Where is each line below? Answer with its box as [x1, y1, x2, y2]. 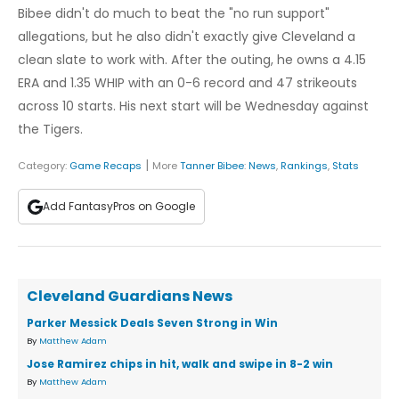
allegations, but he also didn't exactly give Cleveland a [18, 28, 355, 46]
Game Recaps [69, 159, 142, 174]
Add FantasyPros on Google [43, 199, 195, 215]
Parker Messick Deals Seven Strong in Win [27, 315, 278, 331]
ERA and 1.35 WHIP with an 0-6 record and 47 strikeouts [18, 74, 357, 93]
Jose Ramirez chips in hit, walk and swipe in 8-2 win [27, 356, 333, 372]
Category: [18, 159, 69, 174]
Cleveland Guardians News [27, 286, 232, 307]
